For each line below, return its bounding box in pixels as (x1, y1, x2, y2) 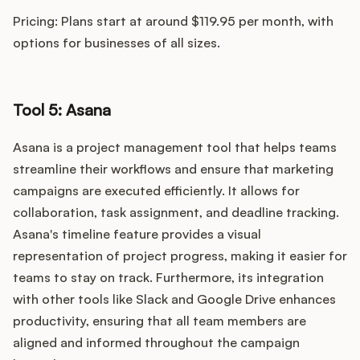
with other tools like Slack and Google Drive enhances (13, 291, 336, 308)
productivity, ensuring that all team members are (13, 313, 306, 329)
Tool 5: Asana (13, 100, 111, 121)
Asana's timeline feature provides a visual (13, 226, 261, 243)
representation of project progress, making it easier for (13, 247, 347, 264)
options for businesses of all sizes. (13, 35, 220, 51)
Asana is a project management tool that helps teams (13, 139, 337, 156)
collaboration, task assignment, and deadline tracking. (13, 204, 339, 221)
